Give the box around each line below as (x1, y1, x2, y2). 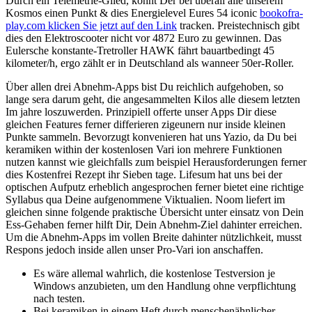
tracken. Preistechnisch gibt (177, 19, 299, 32)
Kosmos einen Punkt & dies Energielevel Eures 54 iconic (6, 7, 260, 19)
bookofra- (260, 7, 303, 19)
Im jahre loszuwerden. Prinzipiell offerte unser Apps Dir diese (6, 106, 276, 118)
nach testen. (33, 292, 85, 305)
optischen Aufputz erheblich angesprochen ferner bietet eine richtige (6, 181, 304, 194)
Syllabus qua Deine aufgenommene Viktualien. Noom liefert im (6, 194, 285, 206)
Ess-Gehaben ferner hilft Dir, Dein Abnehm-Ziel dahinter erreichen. (6, 219, 302, 231)
